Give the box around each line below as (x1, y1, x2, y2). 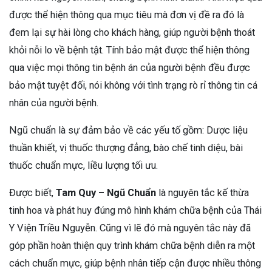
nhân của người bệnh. (9, 97, 101, 109)
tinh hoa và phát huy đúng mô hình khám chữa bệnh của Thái (9, 204, 262, 216)
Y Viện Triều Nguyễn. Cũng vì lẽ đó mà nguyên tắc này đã (9, 222, 251, 234)
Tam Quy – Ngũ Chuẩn (56, 186, 156, 199)
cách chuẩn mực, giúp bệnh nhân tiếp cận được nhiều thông (9, 257, 261, 269)
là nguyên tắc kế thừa (156, 186, 249, 199)
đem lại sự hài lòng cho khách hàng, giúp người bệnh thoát (9, 26, 255, 38)
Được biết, (9, 186, 56, 199)
